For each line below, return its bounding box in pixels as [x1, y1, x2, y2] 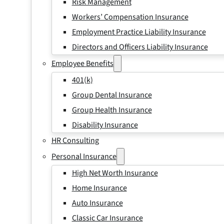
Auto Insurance [71, 197, 123, 208]
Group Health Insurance [71, 104, 152, 115]
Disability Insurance [71, 119, 138, 130]
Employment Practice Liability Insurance [71, 26, 206, 37]
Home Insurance [71, 182, 127, 193]
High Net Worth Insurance [71, 167, 158, 178]
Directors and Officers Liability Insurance [71, 41, 208, 52]
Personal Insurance [51, 151, 116, 162]
